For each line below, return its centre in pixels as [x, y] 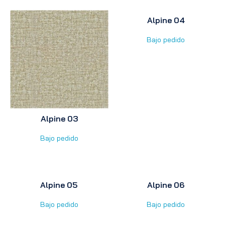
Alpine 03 [59, 118]
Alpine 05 [59, 185]
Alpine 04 [166, 20]
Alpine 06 [166, 185]
